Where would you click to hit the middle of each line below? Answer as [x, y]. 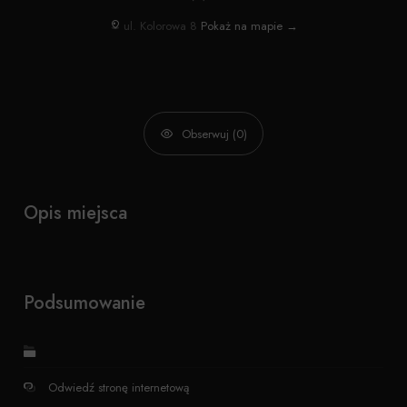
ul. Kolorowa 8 [161, 25]
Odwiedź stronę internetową [118, 388]
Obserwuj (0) [214, 134]
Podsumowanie [85, 302]
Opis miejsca [76, 213]
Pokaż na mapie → [250, 25]
